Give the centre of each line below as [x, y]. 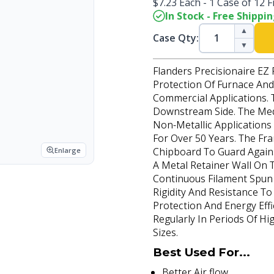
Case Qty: [176, 38]
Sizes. [165, 232]
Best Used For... [202, 252]
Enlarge [68, 150]
